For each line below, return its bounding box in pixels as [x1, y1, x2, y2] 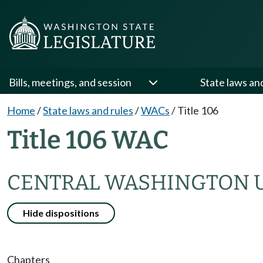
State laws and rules [43, 104, 133, 117]
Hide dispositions [23, 207, 99, 218]
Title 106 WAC [7, 125, 168, 155]
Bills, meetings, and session [9, 76, 131, 89]
